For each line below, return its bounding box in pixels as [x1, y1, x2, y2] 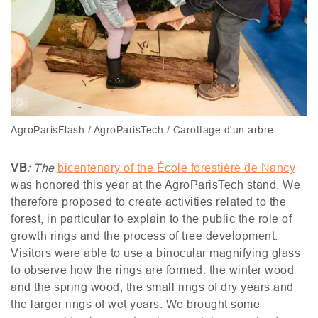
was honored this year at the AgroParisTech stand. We [11, 178, 300, 192]
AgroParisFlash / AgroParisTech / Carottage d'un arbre [11, 124, 274, 136]
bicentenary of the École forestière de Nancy [57, 161, 295, 175]
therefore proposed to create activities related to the [11, 195, 286, 209]
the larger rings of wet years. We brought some [11, 297, 260, 311]
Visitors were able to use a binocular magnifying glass [11, 246, 300, 260]
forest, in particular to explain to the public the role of [11, 212, 292, 226]
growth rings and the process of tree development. [11, 229, 278, 243]
